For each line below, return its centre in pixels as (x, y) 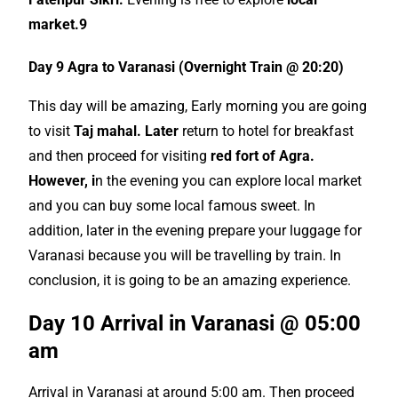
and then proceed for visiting (120, 156)
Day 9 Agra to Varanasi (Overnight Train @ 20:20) (187, 67)
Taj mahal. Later (127, 131)
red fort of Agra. (263, 156)
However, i (62, 181)
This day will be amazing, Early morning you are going (198, 106)
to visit (52, 131)
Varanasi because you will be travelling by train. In (185, 255)
